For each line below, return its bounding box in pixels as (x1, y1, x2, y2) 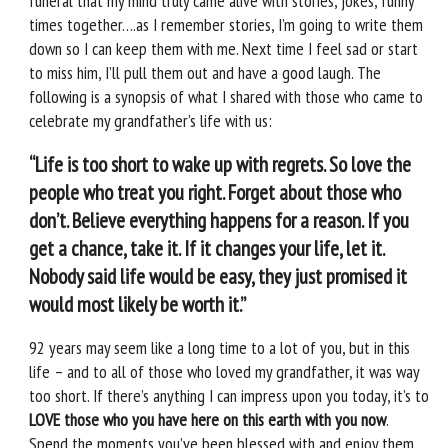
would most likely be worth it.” (29, 290, 246, 318)
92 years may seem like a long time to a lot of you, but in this (29, 336, 410, 360)
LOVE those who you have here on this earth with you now (29, 408, 386, 432)
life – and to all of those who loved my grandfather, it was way (29, 360, 419, 384)
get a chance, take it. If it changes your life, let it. (29, 234, 384, 262)
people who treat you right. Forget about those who (29, 178, 401, 206)
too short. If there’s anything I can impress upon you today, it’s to (29, 384, 429, 408)
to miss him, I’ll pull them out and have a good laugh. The (29, 61, 381, 85)
